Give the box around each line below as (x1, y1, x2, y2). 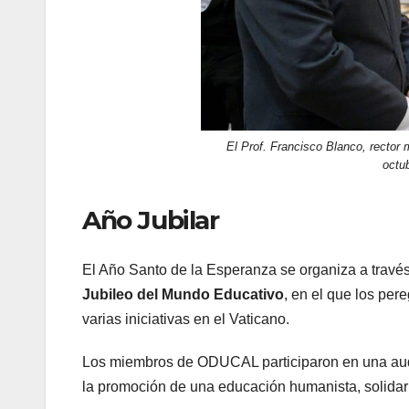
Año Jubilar (82, 204, 219, 236)
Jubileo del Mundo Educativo (82, 286, 284, 302)
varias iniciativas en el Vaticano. (82, 310, 289, 327)
